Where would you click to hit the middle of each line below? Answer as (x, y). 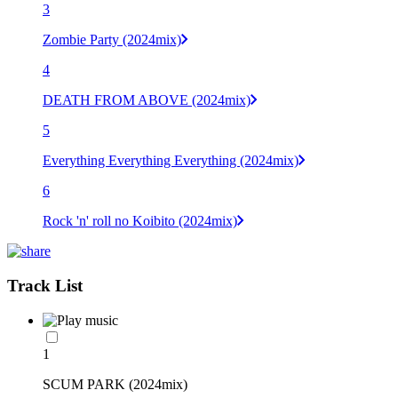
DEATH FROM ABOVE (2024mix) (147, 100)
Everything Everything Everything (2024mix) (171, 161)
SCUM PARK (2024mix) (115, 384)
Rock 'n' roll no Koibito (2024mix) (140, 221)
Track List (45, 285)
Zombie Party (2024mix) (112, 40)
